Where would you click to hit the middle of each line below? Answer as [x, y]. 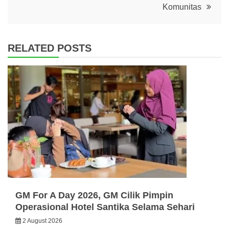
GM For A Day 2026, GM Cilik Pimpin [94, 195]
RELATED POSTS [50, 48]
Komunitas [182, 7]
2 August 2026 [42, 221]
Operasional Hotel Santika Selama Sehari [105, 207]
